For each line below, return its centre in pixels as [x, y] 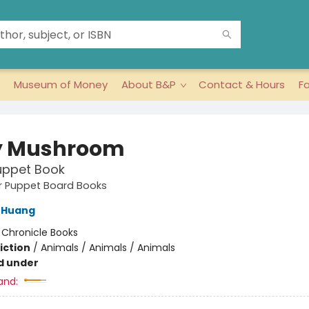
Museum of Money [61, 84]
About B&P [149, 84]
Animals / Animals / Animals [108, 248]
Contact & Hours [242, 84]
